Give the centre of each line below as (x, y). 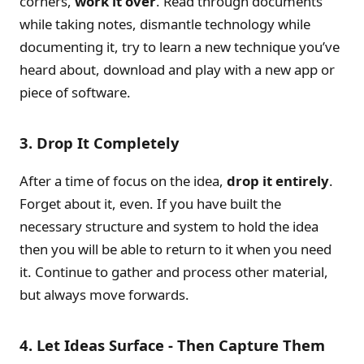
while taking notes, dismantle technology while (165, 24)
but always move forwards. (104, 294)
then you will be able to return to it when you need (175, 249)
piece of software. (75, 92)
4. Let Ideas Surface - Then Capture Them (172, 344)
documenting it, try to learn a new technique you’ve (180, 46)
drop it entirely (278, 180)
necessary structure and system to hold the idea (169, 226)
